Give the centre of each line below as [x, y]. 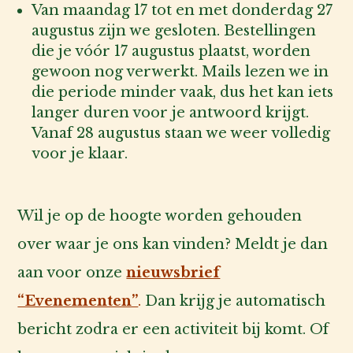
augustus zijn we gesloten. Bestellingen [174, 31]
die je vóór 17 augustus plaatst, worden [171, 52]
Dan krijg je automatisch [234, 301]
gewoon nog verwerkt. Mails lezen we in [180, 72]
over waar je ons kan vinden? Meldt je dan [173, 245]
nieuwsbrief [173, 273]
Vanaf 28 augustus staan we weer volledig [181, 134]
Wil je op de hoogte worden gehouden [160, 216]
